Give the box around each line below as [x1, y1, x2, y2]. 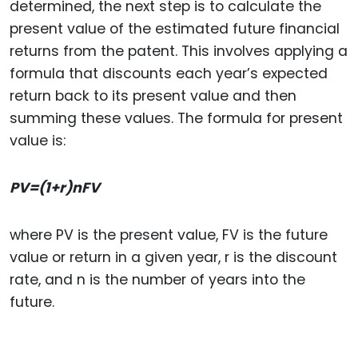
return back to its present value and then [10, 86, 296, 106]
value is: [10, 131, 66, 151]
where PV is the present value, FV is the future [10, 225, 328, 245]
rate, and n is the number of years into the [10, 269, 305, 289]
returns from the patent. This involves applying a [10, 42, 348, 62]
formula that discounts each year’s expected [10, 64, 328, 84]
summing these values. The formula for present [10, 109, 343, 129]
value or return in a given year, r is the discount [10, 247, 337, 267]
